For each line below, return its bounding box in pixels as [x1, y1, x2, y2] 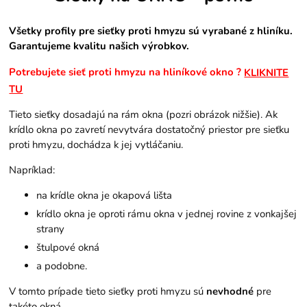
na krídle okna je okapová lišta [36, 188, 173, 203]
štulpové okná [36, 241, 100, 255]
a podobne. [36, 259, 88, 273]
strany [36, 222, 65, 236]
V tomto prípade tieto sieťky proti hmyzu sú [9, 284, 207, 299]
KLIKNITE [244, 66, 289, 80]
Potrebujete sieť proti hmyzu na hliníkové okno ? [9, 64, 245, 79]
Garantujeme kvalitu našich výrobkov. [9, 38, 190, 53]
